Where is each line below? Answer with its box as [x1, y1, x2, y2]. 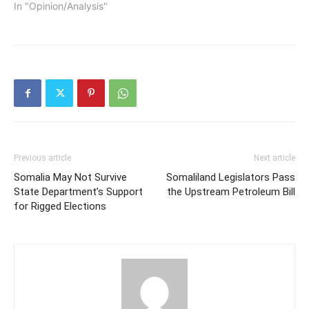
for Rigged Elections [14, 200, 106, 213]
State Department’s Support [14, 186, 143, 199]
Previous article [14, 153, 71, 163]
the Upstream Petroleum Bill [167, 186, 295, 199]
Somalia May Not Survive [14, 171, 127, 184]
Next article [254, 153, 295, 163]
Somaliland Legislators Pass [166, 171, 295, 184]
